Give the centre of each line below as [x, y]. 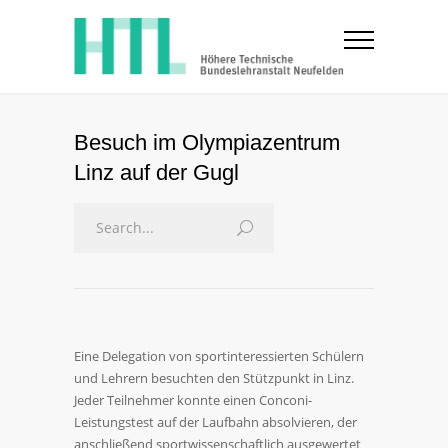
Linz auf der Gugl [156, 172]
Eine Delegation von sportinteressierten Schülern [219, 356]
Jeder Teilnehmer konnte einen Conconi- [193, 400]
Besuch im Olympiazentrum [207, 142]
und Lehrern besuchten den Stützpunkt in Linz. [214, 378]
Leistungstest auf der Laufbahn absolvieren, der [215, 422]
